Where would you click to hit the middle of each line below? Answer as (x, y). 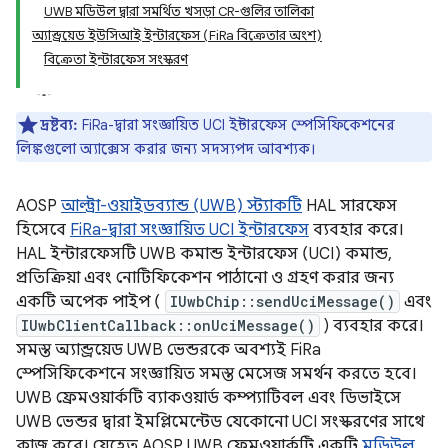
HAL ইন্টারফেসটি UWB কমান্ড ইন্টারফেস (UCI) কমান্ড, (204, 254)
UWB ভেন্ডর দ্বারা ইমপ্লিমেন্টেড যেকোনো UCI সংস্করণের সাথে (220, 422)
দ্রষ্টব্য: (59, 125)
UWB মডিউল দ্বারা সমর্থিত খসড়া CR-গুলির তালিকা (179, 11)
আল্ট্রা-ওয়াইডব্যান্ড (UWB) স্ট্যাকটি (181, 206)
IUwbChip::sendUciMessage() (282, 301)
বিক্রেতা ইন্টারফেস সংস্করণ (116, 59)
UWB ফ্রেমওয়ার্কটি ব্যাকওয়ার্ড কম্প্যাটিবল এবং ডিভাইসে (208, 398)
